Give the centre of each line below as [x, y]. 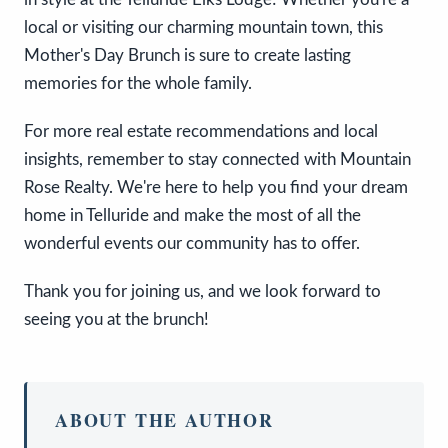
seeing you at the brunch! [116, 319]
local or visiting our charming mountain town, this [203, 27]
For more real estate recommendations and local [201, 131]
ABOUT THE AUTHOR [164, 419]
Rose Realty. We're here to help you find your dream [216, 187]
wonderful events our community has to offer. [192, 243]
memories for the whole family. [138, 83]
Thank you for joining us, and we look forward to [202, 291]
